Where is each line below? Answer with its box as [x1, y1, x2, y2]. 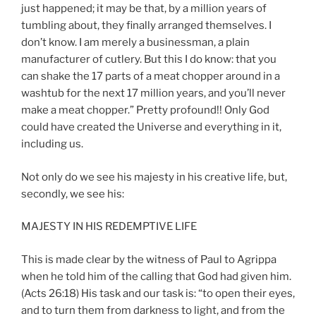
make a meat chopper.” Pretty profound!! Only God [21, 104, 269, 117]
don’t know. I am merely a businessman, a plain [21, 36, 250, 49]
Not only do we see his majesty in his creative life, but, [21, 170, 287, 183]
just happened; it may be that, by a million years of [21, 2, 267, 16]
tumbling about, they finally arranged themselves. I [21, 19, 272, 32]
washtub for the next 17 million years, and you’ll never [21, 87, 286, 100]
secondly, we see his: [21, 187, 124, 200]
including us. [21, 138, 83, 151]
